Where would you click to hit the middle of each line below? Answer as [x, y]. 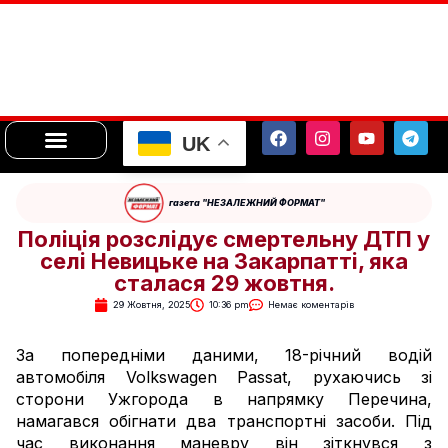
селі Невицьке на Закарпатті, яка [224, 260]
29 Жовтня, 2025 [151, 304]
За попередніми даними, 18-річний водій [224, 354]
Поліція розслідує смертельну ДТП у [224, 238]
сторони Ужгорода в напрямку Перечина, [224, 398]
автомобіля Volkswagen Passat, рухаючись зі [224, 376]
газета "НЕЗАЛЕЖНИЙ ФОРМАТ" [246, 202]
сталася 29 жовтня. [224, 282]
